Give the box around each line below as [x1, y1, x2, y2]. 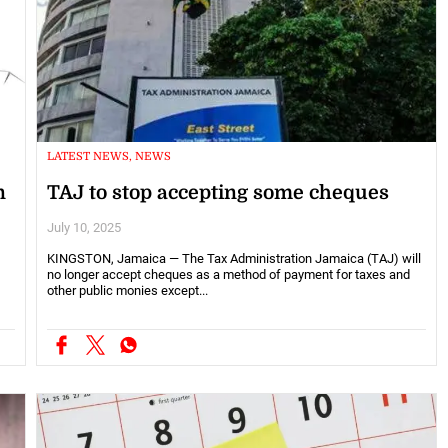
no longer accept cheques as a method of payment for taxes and [46, 266, 410, 282]
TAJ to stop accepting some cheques [46, 181, 389, 204]
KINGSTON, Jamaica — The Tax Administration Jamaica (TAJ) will [46, 250, 421, 266]
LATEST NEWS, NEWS [46, 149, 171, 163]
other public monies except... [46, 282, 208, 298]
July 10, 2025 [46, 219, 121, 235]
